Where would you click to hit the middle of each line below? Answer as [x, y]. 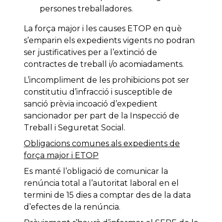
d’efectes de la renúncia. [72, 207]
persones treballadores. [86, 9]
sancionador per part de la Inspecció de [102, 116]
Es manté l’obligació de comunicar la [96, 171]
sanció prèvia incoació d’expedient [91, 104]
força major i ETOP [61, 156]
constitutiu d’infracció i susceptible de [98, 92]
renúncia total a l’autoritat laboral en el [101, 183]
